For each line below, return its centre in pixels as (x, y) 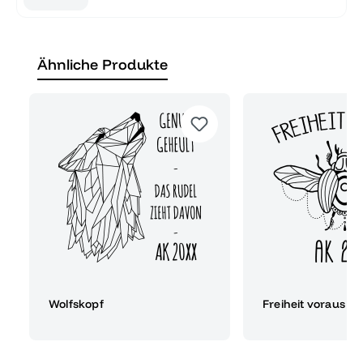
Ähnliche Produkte (103, 64)
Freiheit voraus (304, 303)
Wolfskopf (76, 303)
